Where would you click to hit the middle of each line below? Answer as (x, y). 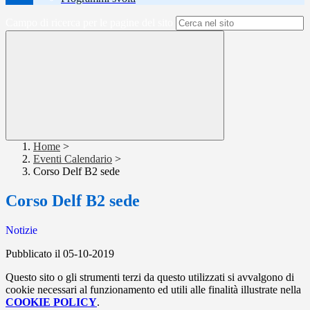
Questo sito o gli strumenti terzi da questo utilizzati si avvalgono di (150, 277)
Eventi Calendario (73, 159)
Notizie (21, 230)
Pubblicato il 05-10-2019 (60, 254)
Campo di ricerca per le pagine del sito (89, 23)
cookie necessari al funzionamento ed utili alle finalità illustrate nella (153, 290)
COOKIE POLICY (51, 302)
